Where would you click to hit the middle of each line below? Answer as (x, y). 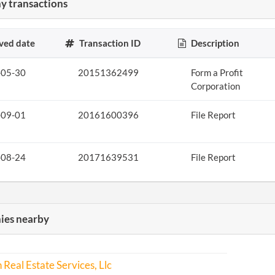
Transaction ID (109, 43)
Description (215, 43)
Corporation (215, 86)
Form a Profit (217, 72)
